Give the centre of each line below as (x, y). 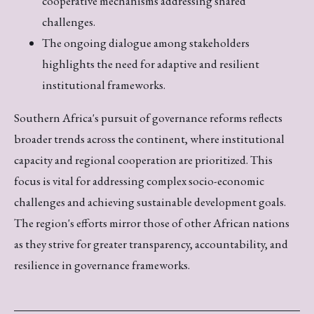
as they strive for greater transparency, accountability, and (151, 244)
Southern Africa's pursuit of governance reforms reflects (148, 117)
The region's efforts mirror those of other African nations (152, 223)
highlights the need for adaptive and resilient (151, 63)
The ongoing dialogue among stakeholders (146, 42)
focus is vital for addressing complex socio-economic (139, 180)
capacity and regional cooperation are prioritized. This (143, 159)
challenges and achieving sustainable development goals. (150, 202)
